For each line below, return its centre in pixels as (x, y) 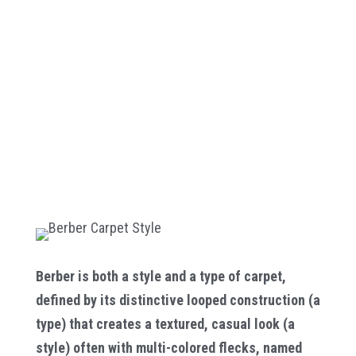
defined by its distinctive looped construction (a (178, 300)
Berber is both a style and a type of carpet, (161, 276)
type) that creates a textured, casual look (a (165, 323)
